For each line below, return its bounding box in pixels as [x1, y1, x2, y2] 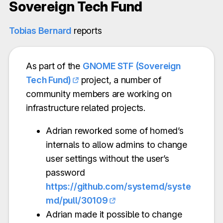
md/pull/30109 [46, 195, 108, 206]
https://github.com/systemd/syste [46, 181, 191, 192]
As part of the [26, 61, 83, 72]
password [46, 167, 85, 178]
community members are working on [26, 89, 172, 100]
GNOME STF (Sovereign [82, 61, 181, 72]
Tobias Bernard [9, 25, 72, 36]
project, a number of [79, 75, 161, 86]
